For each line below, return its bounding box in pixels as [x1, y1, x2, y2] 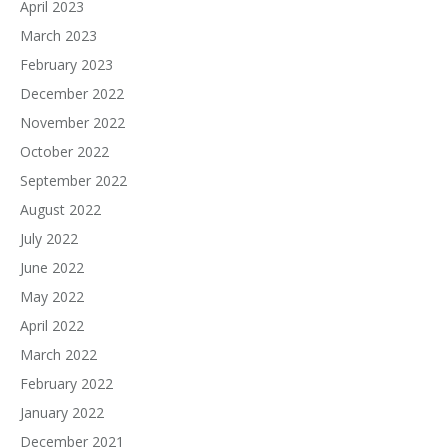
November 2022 [20, 113, 125, 132]
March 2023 [20, 26, 97, 45]
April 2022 [20, 316, 84, 335]
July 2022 [20, 229, 78, 248]
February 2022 [20, 374, 113, 393]
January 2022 [20, 403, 104, 422]
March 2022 [20, 345, 97, 364]
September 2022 [20, 171, 127, 190]
